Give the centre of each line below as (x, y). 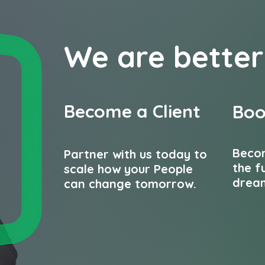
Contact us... (108, 246)
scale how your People (128, 169)
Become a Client (132, 111)
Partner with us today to (135, 154)
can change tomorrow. (132, 184)
